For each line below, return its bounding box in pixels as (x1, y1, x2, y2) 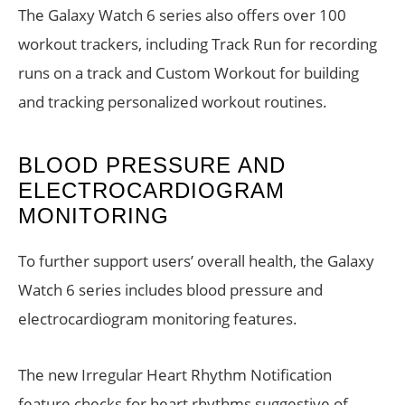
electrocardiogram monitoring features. (18, 308, 297, 330)
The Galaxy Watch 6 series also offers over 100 (18, 5, 346, 26)
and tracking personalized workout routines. (18, 91, 327, 113)
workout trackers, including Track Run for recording (18, 33, 377, 55)
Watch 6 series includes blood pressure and (18, 279, 323, 301)
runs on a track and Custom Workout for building (18, 62, 359, 84)
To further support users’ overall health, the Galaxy (18, 250, 374, 272)
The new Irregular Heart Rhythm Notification (18, 364, 332, 386)
